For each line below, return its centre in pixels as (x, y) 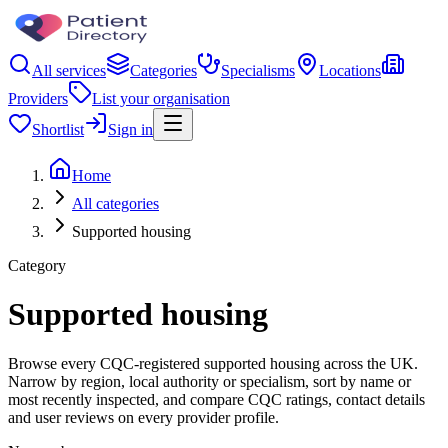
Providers (38, 98)
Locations (350, 70)
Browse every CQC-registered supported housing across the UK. (213, 363)
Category (37, 265)
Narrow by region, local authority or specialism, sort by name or (209, 381)
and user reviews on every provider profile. (143, 417)
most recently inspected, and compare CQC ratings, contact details (216, 399)
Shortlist (58, 129)
